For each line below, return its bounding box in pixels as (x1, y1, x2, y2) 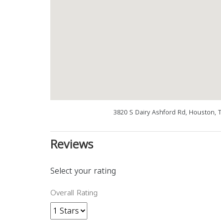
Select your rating (50, 163, 116, 179)
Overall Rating (50, 186, 98, 200)
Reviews (50, 133, 93, 156)
